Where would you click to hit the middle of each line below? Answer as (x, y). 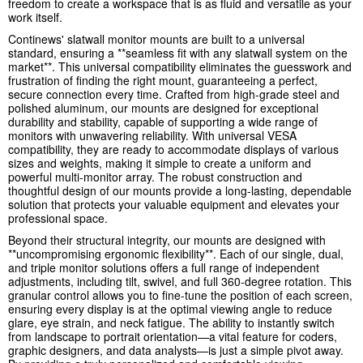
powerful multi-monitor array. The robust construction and (155, 177)
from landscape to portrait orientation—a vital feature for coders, (173, 337)
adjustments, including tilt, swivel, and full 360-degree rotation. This (180, 282)
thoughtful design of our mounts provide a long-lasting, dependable (180, 191)
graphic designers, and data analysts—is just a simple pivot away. (176, 350)
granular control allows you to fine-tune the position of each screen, (180, 295)
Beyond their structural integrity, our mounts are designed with (167, 240)
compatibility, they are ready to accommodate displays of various (173, 149)
